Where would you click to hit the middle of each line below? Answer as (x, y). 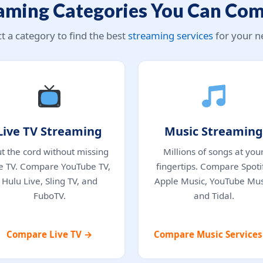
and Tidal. (214, 195)
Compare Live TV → (49, 234)
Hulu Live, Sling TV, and (49, 181)
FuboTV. (49, 195)
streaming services (170, 35)
